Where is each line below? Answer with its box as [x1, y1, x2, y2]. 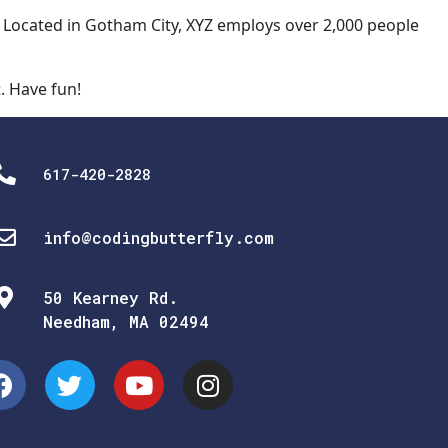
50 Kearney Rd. [43, 287, 179, 308]
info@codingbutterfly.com [43, 227, 275, 248]
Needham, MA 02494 [43, 311, 210, 332]
